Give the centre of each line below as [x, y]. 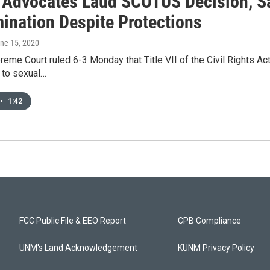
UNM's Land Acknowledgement [78, 248]
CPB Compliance [210, 221]
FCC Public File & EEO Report [73, 221]
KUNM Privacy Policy [216, 248]
